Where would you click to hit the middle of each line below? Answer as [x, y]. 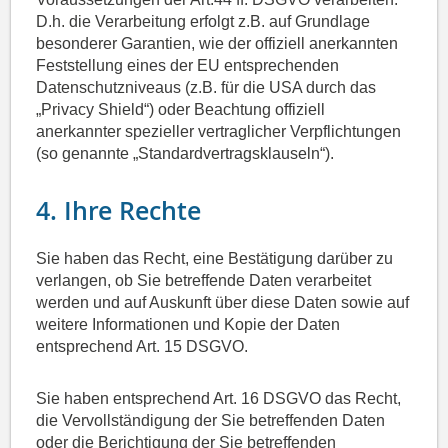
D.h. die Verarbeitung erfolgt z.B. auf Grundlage [203, 22]
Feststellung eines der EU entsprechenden [188, 66]
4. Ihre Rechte [119, 211]
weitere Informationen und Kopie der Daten [188, 325]
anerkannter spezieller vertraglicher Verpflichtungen [219, 132]
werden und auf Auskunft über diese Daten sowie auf [223, 303]
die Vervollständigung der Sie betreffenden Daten [211, 421]
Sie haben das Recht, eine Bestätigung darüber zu [215, 259]
